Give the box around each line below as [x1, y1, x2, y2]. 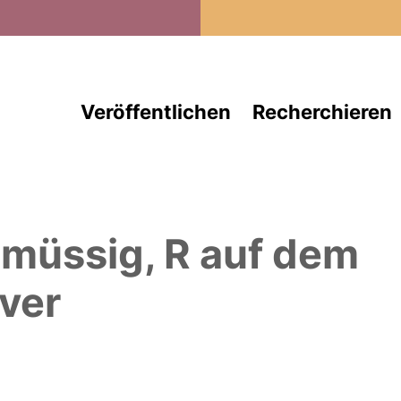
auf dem [191, 229, 360, 278]
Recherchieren [252, 100, 392, 124]
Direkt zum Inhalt [200, 2, 329, 21]
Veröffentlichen [80, 100, 231, 124]
